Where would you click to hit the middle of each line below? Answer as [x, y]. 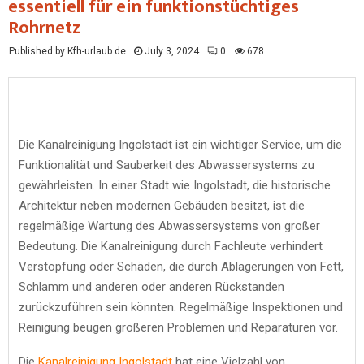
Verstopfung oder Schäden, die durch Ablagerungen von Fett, [181, 266]
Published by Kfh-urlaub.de [67, 51]
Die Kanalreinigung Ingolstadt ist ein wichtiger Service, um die [180, 144]
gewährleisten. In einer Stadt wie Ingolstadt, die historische [175, 185]
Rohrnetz [44, 28]
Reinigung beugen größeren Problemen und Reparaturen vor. [178, 327]
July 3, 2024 [172, 51]
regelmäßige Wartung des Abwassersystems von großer [169, 225]
